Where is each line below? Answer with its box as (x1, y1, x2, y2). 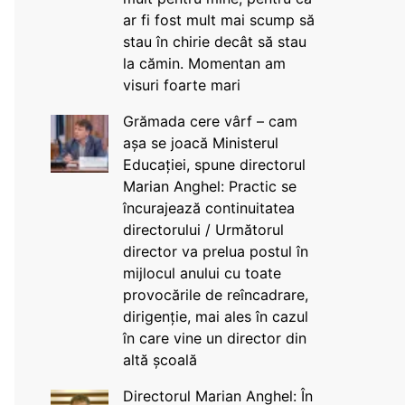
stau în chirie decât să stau (122, 33, 306, 51)
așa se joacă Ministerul (122, 134, 278, 152)
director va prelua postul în (122, 242, 308, 260)
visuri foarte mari (122, 76, 240, 94)
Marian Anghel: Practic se (122, 177, 297, 195)
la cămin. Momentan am (122, 54, 286, 72)
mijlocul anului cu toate (122, 264, 281, 282)
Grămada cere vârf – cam (122, 112, 297, 130)
